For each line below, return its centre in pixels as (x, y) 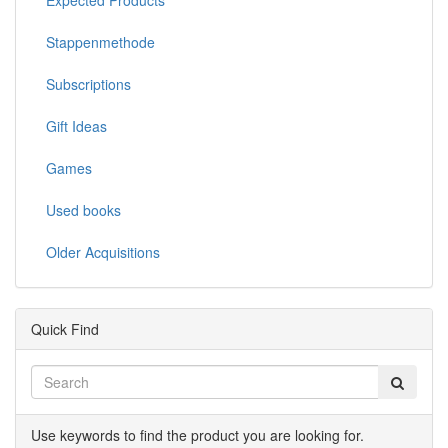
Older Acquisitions (103, 252)
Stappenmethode (100, 42)
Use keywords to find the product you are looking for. (197, 435)
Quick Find (65, 329)
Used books (83, 210)
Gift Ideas (76, 126)
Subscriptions (88, 84)
